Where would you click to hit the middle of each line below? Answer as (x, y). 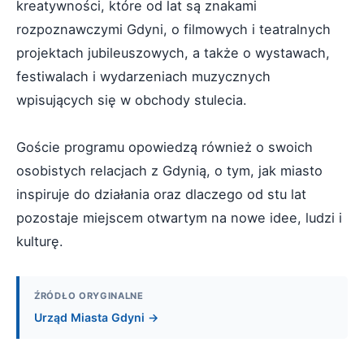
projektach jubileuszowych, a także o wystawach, (173, 53)
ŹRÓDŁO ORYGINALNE (89, 296)
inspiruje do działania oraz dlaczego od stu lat (161, 194)
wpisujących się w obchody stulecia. (132, 100)
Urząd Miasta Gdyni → (96, 317)
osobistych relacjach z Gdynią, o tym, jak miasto (169, 171)
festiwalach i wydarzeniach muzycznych (143, 76)
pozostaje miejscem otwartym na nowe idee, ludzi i (179, 218)
